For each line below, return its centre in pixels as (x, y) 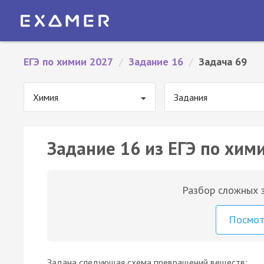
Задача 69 (223, 62)
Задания (191, 97)
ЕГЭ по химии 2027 (68, 62)
